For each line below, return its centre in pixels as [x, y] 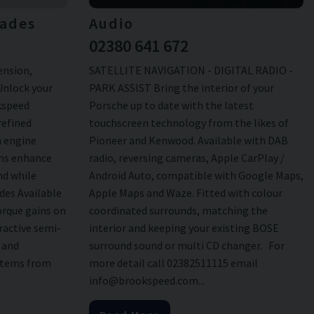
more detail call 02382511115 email [173, 263]
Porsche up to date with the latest [171, 105]
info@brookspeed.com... [146, 281]
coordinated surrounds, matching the [178, 211]
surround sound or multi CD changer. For [186, 246]
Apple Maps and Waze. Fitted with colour [185, 193]
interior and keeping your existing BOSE [184, 228]
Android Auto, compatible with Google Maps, [196, 176]
